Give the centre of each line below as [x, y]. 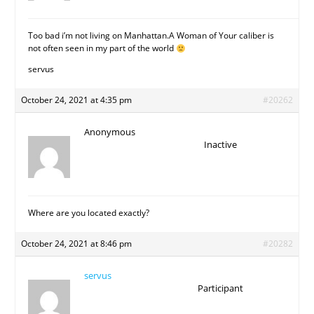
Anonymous [110, 132]
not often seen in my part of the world [102, 48]
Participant [220, 288]
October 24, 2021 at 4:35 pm [77, 100]
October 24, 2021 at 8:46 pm [77, 244]
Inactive [220, 145]
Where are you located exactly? [89, 213]
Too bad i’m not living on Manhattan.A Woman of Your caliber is [151, 36]
